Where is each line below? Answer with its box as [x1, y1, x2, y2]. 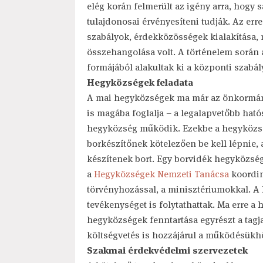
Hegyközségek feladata [86, 76, 193, 89]
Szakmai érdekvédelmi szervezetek [86, 244, 248, 257]
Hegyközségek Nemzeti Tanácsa [93, 168, 229, 180]
